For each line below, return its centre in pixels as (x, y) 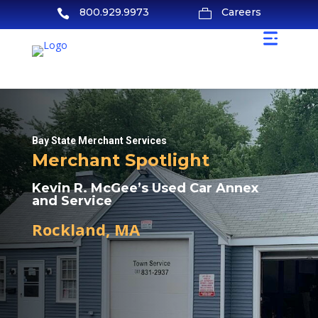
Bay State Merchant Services (99, 141)
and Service (72, 201)
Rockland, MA (86, 229)
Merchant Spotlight (120, 160)
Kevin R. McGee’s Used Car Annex (145, 188)
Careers (242, 12)
